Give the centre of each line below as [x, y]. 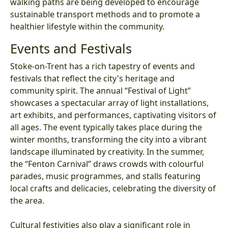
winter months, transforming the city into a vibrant [108, 139]
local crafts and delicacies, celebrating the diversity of [113, 188]
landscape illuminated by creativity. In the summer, [107, 151]
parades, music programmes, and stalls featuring [105, 176]
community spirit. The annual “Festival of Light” [101, 90]
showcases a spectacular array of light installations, [109, 103]
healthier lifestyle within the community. [87, 26]
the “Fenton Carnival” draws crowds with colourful [107, 164]
